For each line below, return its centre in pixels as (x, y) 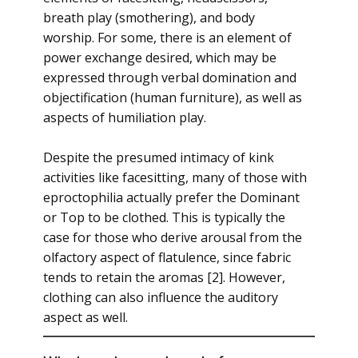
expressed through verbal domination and (170, 78)
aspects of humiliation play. (126, 117)
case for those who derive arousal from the (173, 237)
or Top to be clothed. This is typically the (164, 217)
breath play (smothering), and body (149, 18)
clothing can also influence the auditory (161, 297)
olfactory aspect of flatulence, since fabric (167, 257)
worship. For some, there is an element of (167, 38)
